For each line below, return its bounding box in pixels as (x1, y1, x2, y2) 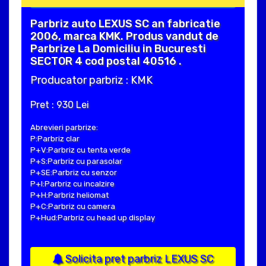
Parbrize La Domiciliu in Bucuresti (30, 42, 206, 56)
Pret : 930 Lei (30, 99, 89, 111)
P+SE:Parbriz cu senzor (30, 168, 117, 178)
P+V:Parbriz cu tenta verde (30, 145, 131, 155)
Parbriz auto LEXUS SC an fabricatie (30, 17, 220, 31)
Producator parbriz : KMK (30, 74, 153, 87)
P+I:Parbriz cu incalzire (30, 179, 115, 189)
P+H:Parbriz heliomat (30, 191, 109, 200)
